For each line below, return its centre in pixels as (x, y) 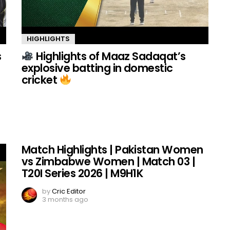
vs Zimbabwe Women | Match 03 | (109, 162)
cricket (41, 80)
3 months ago (65, 200)
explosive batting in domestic (97, 68)
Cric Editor (69, 191)
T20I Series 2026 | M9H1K (83, 174)
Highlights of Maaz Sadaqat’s (110, 56)
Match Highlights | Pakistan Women (112, 150)
